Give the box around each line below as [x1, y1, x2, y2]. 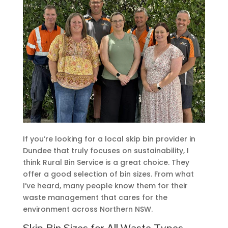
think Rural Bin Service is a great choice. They [22, 157, 189, 167]
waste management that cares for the [22, 192, 167, 203]
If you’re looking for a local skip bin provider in [22, 133, 195, 144]
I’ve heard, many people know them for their [22, 180, 188, 191]
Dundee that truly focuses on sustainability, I [22, 145, 189, 156]
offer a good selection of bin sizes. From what [22, 168, 194, 179]
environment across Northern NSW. [22, 204, 153, 214]
